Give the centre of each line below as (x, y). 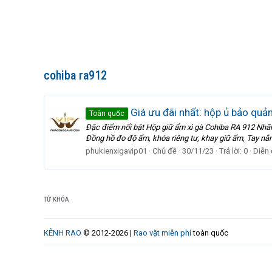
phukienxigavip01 (116, 151)
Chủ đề (165, 151)
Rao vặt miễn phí (162, 233)
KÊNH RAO (63, 233)
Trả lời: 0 (233, 151)
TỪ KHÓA (56, 199)
